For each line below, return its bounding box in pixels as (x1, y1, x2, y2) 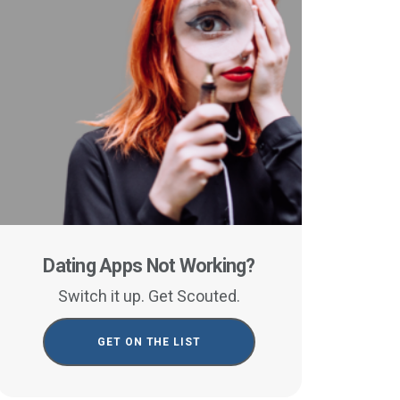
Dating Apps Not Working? (43, 254, 255, 277)
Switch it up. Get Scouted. (58, 286, 241, 305)
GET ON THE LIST (96, 335, 202, 348)
